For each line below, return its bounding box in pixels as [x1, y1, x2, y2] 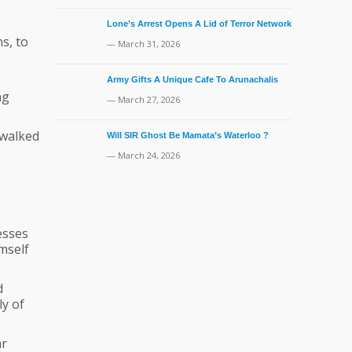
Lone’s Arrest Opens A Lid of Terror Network [107, 19, 291, 28]
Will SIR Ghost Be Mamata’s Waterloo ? [107, 130, 269, 140]
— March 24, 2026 [107, 149, 180, 161]
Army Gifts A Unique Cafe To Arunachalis [107, 75, 278, 84]
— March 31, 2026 [107, 38, 180, 49]
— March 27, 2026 [107, 93, 180, 105]
